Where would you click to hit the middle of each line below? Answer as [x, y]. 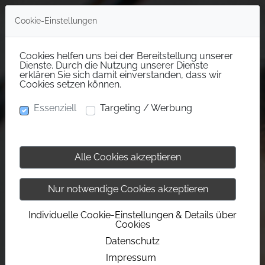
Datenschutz [132, 241]
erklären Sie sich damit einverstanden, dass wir [121, 75]
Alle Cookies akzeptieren [128, 157]
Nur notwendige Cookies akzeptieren [128, 189]
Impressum [131, 258]
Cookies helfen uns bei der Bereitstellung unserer [126, 56]
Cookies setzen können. [70, 84]
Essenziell [55, 108]
